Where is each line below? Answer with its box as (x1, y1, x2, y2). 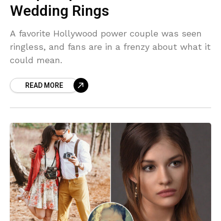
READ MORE (25, 80, 63, 91)
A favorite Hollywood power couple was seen (10, 28, 202, 38)
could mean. (10, 54, 62, 65)
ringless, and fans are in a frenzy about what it (10, 41, 211, 52)
